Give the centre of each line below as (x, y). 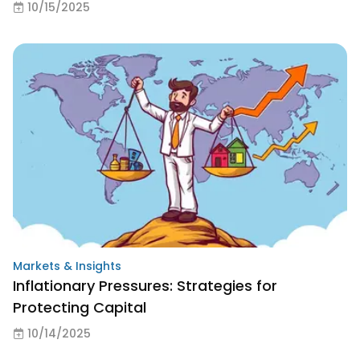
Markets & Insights (67, 266)
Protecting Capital (80, 308)
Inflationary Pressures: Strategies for (145, 286)
